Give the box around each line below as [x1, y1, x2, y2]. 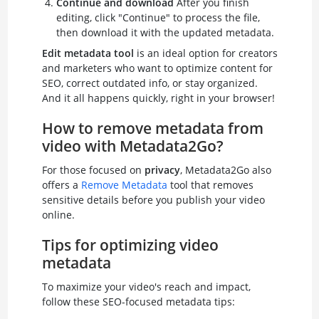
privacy [144, 162, 180, 177]
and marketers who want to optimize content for [41, 61, 273, 75]
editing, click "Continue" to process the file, [56, 10, 260, 24]
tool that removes [167, 177, 253, 192]
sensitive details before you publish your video [41, 192, 265, 206]
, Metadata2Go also [179, 162, 271, 177]
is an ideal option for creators [133, 46, 278, 60]
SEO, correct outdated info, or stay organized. [41, 75, 258, 90]
